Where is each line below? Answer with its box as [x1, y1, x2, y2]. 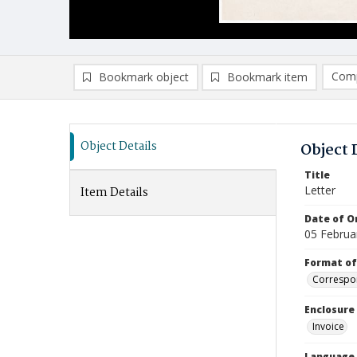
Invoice [312, 320, 344, 333]
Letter [304, 182, 335, 198]
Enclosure [304, 303, 355, 316]
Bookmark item [227, 69, 308, 84]
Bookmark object [99, 69, 189, 84]
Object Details [80, 137, 157, 156]
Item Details [80, 183, 148, 202]
